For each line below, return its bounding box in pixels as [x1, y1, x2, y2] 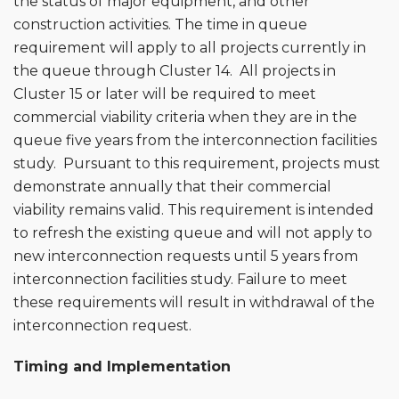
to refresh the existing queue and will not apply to [13, 224, 372, 241]
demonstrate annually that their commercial [13, 177, 331, 195]
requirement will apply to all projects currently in [13, 38, 366, 56]
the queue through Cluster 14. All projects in [13, 61, 336, 79]
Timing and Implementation [13, 357, 231, 375]
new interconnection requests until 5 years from [13, 247, 358, 265]
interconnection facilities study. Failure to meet [13, 270, 347, 288]
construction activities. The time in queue [13, 15, 307, 33]
